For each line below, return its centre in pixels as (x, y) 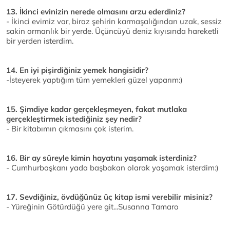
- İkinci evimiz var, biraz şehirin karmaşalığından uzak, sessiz (114, 22)
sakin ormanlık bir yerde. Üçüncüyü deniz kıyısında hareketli (112, 31)
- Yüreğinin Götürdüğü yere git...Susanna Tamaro (92, 207)
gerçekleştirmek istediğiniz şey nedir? (74, 119)
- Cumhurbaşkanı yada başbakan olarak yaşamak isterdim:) (112, 168)
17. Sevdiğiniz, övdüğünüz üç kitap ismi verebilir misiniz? (109, 197)
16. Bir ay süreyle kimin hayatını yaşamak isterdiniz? (101, 158)
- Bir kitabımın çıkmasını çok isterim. (70, 129)
